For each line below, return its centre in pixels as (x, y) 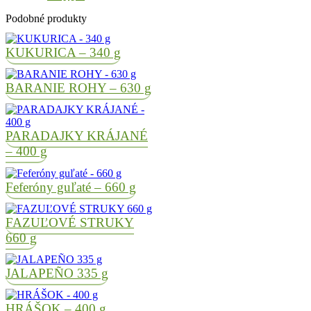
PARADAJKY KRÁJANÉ (77, 136)
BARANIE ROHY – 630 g (78, 88)
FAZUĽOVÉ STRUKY (70, 222)
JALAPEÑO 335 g (57, 273)
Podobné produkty (46, 18)
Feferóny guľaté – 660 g (71, 187)
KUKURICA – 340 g (63, 53)
